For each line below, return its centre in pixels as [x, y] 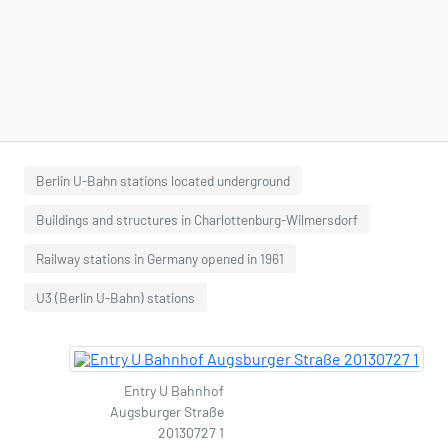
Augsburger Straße [167, 411]
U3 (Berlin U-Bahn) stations [115, 297]
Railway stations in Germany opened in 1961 [160, 258]
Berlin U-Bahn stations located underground [163, 180]
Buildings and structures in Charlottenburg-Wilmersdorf [197, 219]
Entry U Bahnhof [174, 390]
